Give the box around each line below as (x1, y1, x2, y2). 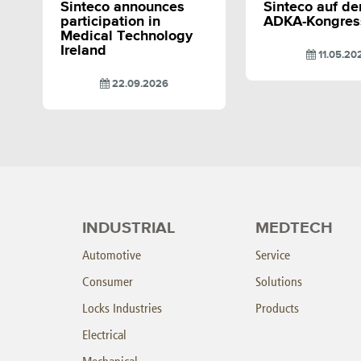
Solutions (255, 273, 302, 289)
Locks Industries (82, 300, 162, 316)
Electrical (82, 326, 127, 342)
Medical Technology (60, 28, 193, 44)
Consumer (82, 273, 133, 289)
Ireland (60, 43, 106, 58)
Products (255, 300, 299, 316)
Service (255, 247, 290, 263)
